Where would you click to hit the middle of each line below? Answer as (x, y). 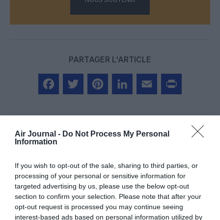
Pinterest (104, 104)
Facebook (57, 104)
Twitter (76, 104)
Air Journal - (39, 134)
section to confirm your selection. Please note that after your (108, 196)
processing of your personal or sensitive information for (100, 176)
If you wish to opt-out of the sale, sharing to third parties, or (106, 165)
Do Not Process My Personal (116, 134)
